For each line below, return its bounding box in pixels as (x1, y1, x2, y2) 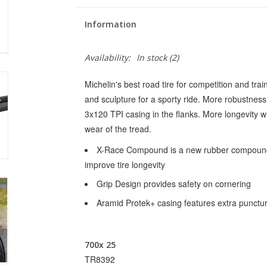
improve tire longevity (84, 159, 165, 170)
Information (84, 18, 136, 30)
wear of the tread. (84, 123, 151, 135)
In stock (136, 52, 167, 63)
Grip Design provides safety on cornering (96, 178, 251, 190)
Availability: (84, 52, 131, 63)
